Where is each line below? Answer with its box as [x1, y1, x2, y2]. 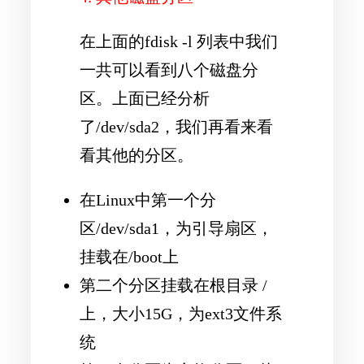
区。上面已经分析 [80, 89, 210, 107]
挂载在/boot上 [80, 248, 179, 266]
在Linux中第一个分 [80, 191, 216, 210]
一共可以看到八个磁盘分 [80, 60, 258, 79]
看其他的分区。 [80, 145, 193, 164]
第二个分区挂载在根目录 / [80, 276, 267, 295]
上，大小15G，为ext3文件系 [80, 305, 282, 323]
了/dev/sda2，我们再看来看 [80, 117, 273, 136]
